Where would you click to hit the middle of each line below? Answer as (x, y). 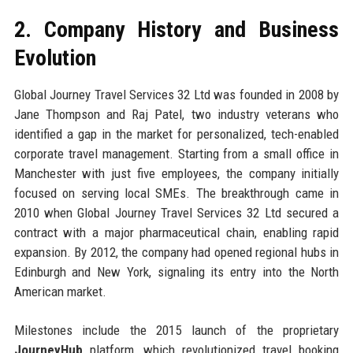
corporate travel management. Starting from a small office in (176, 153)
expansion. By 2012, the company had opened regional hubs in (176, 252)
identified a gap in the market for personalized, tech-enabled (176, 134)
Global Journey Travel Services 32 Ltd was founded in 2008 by (176, 94)
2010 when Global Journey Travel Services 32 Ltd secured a (176, 212)
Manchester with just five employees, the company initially (176, 173)
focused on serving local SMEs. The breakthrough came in (176, 193)
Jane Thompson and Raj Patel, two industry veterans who (176, 114)
